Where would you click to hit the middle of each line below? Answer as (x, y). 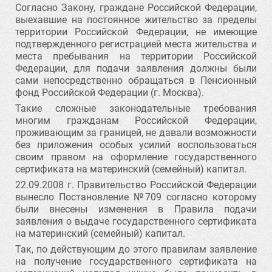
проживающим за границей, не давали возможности (136, 133)
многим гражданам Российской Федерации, (136, 121)
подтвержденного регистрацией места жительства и (136, 44)
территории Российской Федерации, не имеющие (136, 32)
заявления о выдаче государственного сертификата (136, 221)
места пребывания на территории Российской (136, 56)
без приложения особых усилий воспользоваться (136, 145)
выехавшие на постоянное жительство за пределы (136, 20)
